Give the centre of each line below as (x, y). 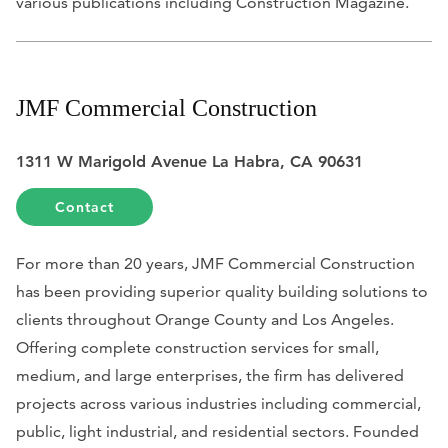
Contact (85, 206)
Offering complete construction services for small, (197, 347)
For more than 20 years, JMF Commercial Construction (215, 263)
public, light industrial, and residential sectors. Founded (217, 431)
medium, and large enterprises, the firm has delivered (210, 375)
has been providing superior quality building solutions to (222, 291)
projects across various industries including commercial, (218, 403)
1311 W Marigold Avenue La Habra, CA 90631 (189, 161)
